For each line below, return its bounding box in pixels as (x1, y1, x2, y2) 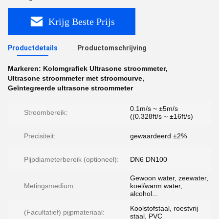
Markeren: (8, 65, 43, 72)
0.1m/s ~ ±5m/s (130, 105, 178, 112)
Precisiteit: (24, 132, 56, 140)
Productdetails (8, 44, 58, 52)
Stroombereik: (24, 109, 67, 116)
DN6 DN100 (130, 155, 167, 163)
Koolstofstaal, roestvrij (130, 204, 198, 212)
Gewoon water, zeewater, (130, 174, 208, 182)
